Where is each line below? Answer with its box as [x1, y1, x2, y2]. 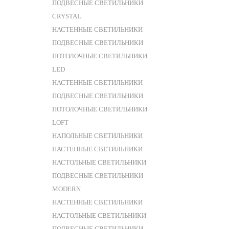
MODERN [52, 185, 81, 193]
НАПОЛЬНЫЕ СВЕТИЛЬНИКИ [52, 132, 143, 140]
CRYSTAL [52, 12, 81, 20]
